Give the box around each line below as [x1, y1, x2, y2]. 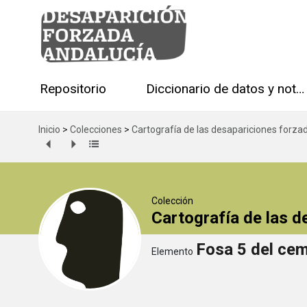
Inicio [38, 123, 60, 135]
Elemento [151, 245, 193, 257]
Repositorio [40, 81, 106, 97]
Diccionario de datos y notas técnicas [296, 81, 304, 97]
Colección [151, 195, 193, 206]
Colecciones [70, 123, 122, 135]
